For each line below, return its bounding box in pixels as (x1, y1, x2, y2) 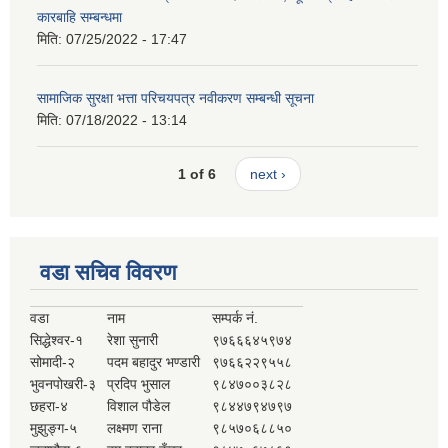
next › (249, 166, 286, 183)
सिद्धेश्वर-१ (30, 331, 83, 348)
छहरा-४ (30, 397, 68, 414)
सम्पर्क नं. (212, 309, 258, 326)
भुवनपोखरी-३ (30, 375, 96, 392)
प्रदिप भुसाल (107, 375, 170, 392)
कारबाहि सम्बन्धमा (37, 8, 122, 25)
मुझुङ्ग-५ (30, 419, 77, 436)
